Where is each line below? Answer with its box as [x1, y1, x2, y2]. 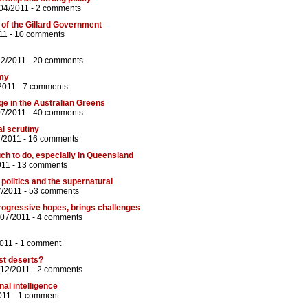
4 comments [37, 212, 82, 223]
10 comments [14, 30, 65, 40]
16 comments [28, 134, 78, 144]
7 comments [23, 82, 68, 92]
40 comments [33, 108, 83, 118]
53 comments [29, 186, 79, 197]
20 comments [33, 56, 83, 66]
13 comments [17, 160, 67, 170]
